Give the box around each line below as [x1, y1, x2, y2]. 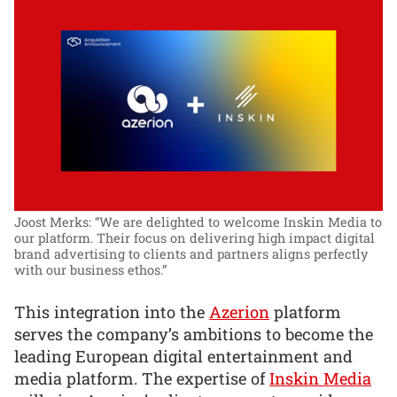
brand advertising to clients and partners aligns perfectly [14, 245, 368, 263]
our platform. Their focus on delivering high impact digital [14, 230, 375, 247]
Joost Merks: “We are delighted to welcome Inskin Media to [14, 214, 382, 231]
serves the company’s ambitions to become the [14, 323, 373, 345]
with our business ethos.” [14, 261, 167, 279]
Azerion [209, 301, 269, 323]
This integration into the [14, 301, 209, 323]
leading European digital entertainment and [14, 346, 353, 367]
